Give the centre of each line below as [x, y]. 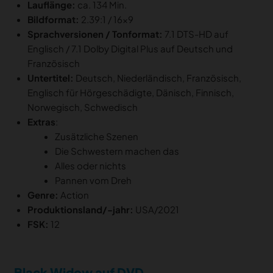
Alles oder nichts [90, 166]
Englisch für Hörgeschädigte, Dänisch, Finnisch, [131, 93]
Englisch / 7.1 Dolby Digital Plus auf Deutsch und [130, 49]
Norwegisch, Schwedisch [83, 107]
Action [75, 195]
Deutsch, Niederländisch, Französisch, [158, 78]
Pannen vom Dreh [93, 180]
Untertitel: [51, 78]
